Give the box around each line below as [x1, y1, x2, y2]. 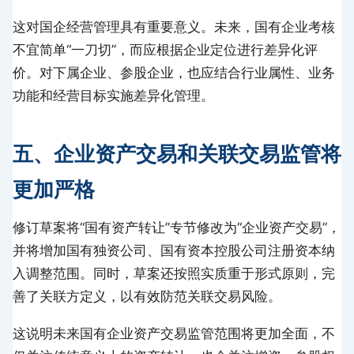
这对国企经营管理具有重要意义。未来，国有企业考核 [13, 19, 335, 36]
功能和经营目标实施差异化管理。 [13, 88, 214, 104]
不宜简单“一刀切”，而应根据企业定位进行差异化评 [13, 42, 318, 58]
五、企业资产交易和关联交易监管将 [13, 141, 341, 167]
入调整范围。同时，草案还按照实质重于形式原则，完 [13, 265, 335, 282]
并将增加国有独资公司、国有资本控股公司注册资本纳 [13, 243, 335, 259]
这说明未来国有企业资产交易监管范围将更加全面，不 [13, 326, 335, 342]
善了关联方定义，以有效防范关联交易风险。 [13, 288, 281, 305]
